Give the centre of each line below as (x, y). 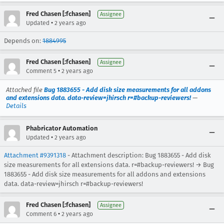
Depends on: (23, 40)
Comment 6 (41, 214)
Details (16, 105)
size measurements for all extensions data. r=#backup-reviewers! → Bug (109, 164)
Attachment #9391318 (35, 155)
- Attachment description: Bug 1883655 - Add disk (138, 155)
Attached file (25, 89)
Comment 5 (41, 71)
